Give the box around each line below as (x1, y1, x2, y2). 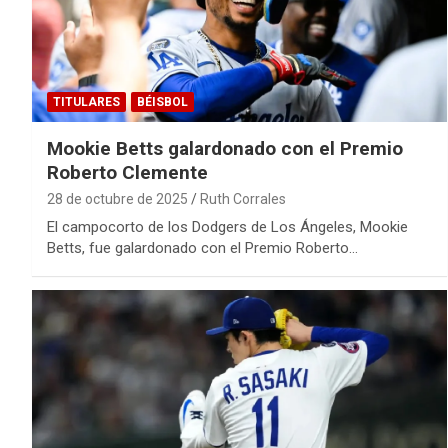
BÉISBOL (137, 94, 188, 109)
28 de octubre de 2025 (47, 190, 188, 207)
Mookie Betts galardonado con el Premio (47, 136, 403, 160)
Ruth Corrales (200, 190, 286, 207)
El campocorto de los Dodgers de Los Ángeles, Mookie (47, 217, 408, 236)
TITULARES (53, 94, 120, 109)
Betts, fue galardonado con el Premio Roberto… (47, 238, 358, 257)
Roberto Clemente (47, 160, 208, 184)
